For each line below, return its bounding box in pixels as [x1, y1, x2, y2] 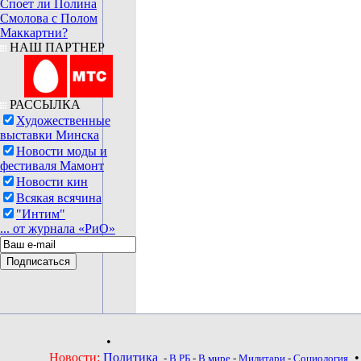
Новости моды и [16, 144, 107, 158]
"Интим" [16, 207, 65, 221]
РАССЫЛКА [6, 98, 81, 111]
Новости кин [16, 175, 88, 189]
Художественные [16, 114, 110, 127]
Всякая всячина [16, 191, 102, 205]
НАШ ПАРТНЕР [6, 40, 105, 54]
